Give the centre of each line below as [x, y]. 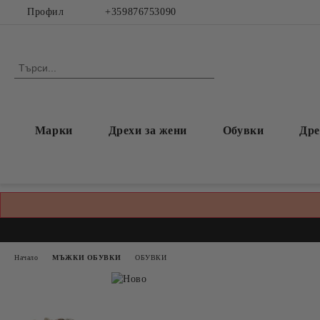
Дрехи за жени [147, 130]
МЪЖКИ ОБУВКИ [87, 257]
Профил [46, 12]
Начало [26, 257]
